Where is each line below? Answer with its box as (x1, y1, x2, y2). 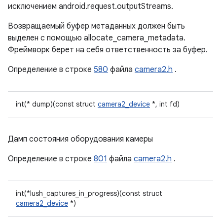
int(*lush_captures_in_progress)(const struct (16, 189, 162, 198)
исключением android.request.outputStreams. (8, 1, 173, 11)
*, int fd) (150, 100, 180, 109)
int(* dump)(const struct (16, 100, 98, 109)
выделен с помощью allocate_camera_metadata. (8, 33, 185, 43)
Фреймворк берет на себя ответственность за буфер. (8, 45, 208, 55)
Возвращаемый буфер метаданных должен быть (8, 21, 185, 31)
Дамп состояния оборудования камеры (8, 134, 153, 144)
